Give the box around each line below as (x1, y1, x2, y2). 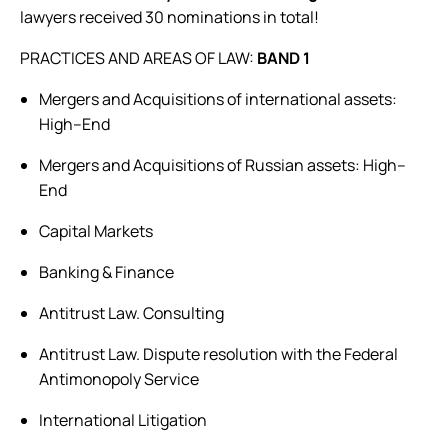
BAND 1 (254, 47, 310, 69)
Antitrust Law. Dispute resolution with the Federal (39, 343, 399, 365)
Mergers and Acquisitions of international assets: (39, 88, 398, 110)
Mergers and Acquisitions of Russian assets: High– (39, 154, 407, 176)
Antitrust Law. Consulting (39, 302, 225, 324)
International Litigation (39, 409, 208, 431)
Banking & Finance (39, 261, 175, 283)
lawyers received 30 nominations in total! (20, 6, 319, 28)
